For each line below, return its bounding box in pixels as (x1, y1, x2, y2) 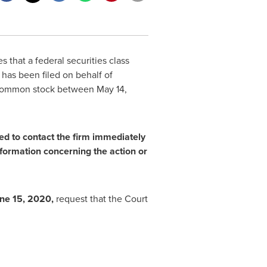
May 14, (96, 82, 127, 96)
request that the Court (55, 192, 148, 206)
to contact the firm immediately (9, 130, 145, 144)
